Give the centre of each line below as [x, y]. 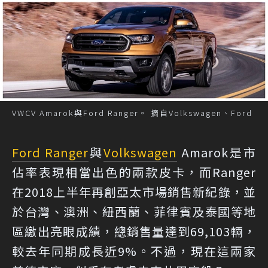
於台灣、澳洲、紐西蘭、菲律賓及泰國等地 [134, 211]
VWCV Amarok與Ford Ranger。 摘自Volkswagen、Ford [132, 113]
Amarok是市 [217, 152]
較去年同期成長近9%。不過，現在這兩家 [134, 251]
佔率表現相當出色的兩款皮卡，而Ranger [134, 172]
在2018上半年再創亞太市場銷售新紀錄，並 [134, 192]
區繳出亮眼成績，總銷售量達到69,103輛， [134, 231]
